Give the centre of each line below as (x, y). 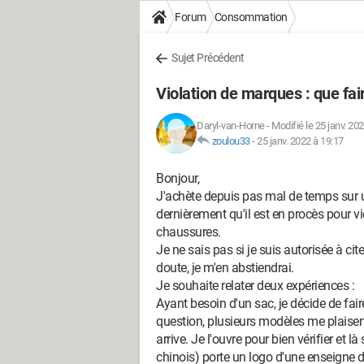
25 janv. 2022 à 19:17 (300, 141)
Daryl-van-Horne (231, 126)
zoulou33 (231, 141)
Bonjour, (178, 178)
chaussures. (188, 232)
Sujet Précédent (208, 58)
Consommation (251, 17)
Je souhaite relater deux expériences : (255, 286)
